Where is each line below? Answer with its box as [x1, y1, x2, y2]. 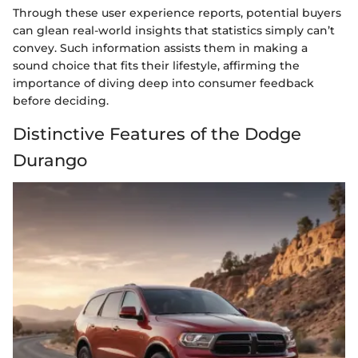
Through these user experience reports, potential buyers [13, 6, 341, 21]
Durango [13, 150, 87, 171]
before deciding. [13, 93, 109, 109]
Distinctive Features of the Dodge [13, 124, 301, 145]
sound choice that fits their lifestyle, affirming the [13, 58, 300, 74]
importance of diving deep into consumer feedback [13, 76, 314, 91]
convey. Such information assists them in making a [13, 41, 308, 56]
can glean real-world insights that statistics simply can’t [13, 23, 335, 38]
